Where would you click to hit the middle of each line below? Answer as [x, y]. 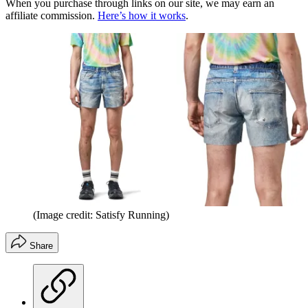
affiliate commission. [52, 15]
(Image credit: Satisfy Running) [101, 214]
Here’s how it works [142, 15]
